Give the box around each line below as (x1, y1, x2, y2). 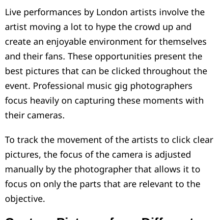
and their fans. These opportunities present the (5, 50, 202, 62)
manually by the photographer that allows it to (5, 163, 200, 175)
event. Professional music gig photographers (5, 80, 192, 92)
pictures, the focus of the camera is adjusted (5, 148, 191, 161)
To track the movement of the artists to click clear (5, 134, 213, 146)
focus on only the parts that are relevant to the (5, 178, 200, 190)
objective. (5, 192, 45, 205)
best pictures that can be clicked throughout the (5, 65, 207, 77)
